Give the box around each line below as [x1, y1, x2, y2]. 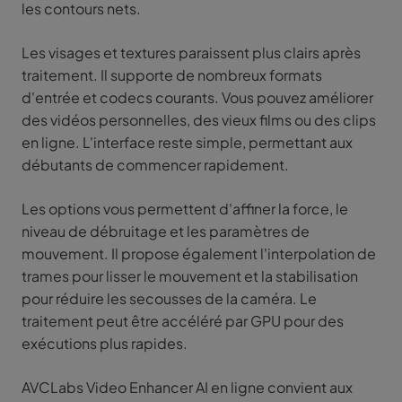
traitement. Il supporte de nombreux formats [22, 66, 322, 85]
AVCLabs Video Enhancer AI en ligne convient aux [22, 378, 353, 398]
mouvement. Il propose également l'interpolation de [22, 244, 376, 264]
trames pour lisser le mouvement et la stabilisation [22, 267, 358, 286]
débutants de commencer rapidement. [22, 155, 289, 175]
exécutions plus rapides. [22, 334, 188, 354]
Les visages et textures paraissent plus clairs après [22, 43, 361, 63]
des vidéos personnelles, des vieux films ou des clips [22, 110, 376, 130]
